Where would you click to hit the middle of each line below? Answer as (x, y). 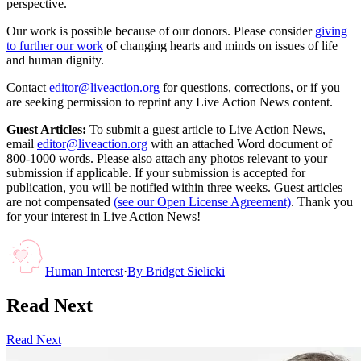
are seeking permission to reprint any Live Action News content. (170, 102)
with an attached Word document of (241, 143)
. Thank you (322, 201)
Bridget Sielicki (185, 271)
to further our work (55, 45)
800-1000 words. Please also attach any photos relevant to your (167, 158)
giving (331, 31)
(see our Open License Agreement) (202, 201)
